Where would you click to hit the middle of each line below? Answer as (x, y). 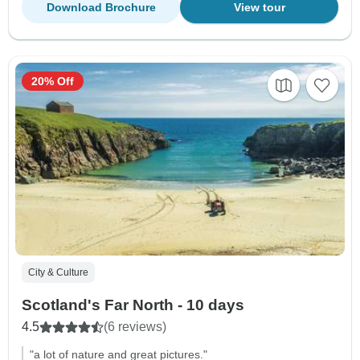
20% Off (53, 82)
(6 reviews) (135, 326)
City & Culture (58, 272)
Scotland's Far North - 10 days (133, 305)
